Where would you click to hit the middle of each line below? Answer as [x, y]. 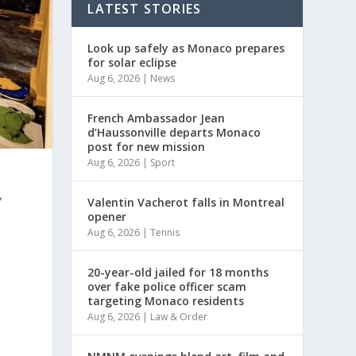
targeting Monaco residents [166, 300]
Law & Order [179, 316]
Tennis [165, 232]
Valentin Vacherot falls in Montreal [186, 202]
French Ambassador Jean [157, 118]
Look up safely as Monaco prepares [186, 48]
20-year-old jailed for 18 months [178, 272]
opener [107, 216]
